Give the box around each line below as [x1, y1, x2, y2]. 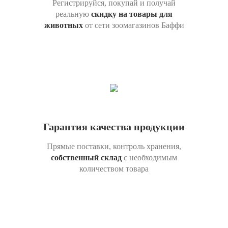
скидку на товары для [91, 10, 173, 18]
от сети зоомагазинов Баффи [84, 21, 184, 30]
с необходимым [122, 153, 177, 162]
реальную [55, 10, 91, 18]
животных [44, 21, 85, 30]
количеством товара [79, 164, 149, 173]
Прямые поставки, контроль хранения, [47, 142, 181, 151]
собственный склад [51, 153, 122, 162]
